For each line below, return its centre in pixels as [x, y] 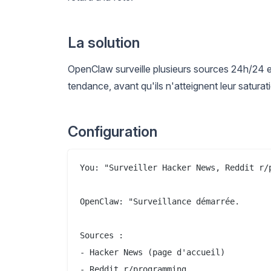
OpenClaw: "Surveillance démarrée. [160, 201]
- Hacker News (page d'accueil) [152, 252]
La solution [104, 42]
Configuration [113, 131]
